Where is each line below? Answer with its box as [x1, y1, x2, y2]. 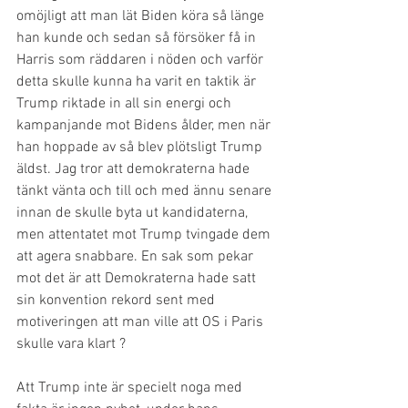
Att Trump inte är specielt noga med [16, 379, 246, 397]
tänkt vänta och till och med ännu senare [16, 182, 275, 200]
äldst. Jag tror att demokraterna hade [16, 160, 253, 178]
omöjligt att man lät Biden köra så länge [16, 7, 268, 25]
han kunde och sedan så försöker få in [16, 29, 260, 47]
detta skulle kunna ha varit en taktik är [16, 73, 260, 91]
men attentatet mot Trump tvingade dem [16, 226, 274, 244]
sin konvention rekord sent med [16, 291, 219, 310]
